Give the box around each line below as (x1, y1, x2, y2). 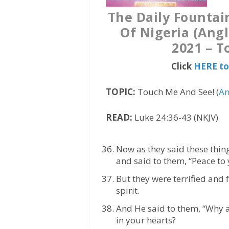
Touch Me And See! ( (135, 85, 219, 98)
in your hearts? (116, 214, 176, 226)
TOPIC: (106, 85, 136, 98)
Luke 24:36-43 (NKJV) (132, 111, 219, 123)
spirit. (116, 184, 140, 196)
